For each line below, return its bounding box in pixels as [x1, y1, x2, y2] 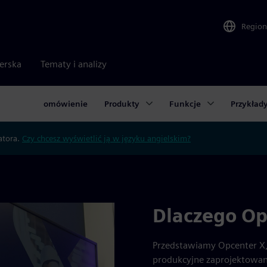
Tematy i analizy [41, 58, 107, 70]
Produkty [104, 98, 139, 108]
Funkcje [169, 98, 201, 108]
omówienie [44, 98, 88, 108]
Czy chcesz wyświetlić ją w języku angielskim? [22, 133, 191, 143]
